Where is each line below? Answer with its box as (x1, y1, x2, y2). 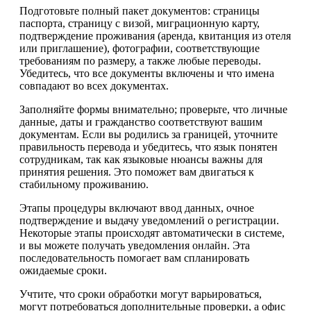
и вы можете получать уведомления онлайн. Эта (19, 239, 250, 251)
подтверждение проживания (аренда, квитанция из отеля (19, 29, 291, 42)
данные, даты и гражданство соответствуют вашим (19, 115, 262, 128)
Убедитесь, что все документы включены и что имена (19, 67, 274, 79)
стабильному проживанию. (19, 178, 149, 190)
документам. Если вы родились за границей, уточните (19, 128, 278, 140)
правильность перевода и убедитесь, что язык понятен (19, 140, 278, 153)
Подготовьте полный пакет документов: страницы (19, 4, 260, 17)
